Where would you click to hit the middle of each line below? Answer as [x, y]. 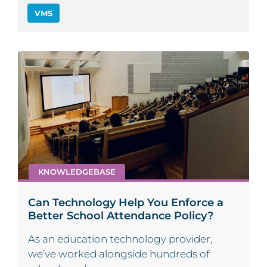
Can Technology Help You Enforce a [126, 203]
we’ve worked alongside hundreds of [119, 254]
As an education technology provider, [120, 239]
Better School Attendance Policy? [121, 216]
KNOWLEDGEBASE [77, 172]
